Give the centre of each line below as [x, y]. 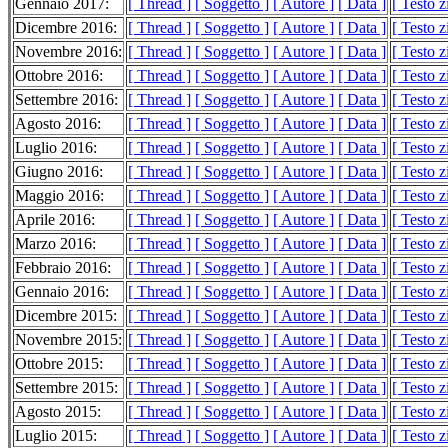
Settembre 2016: [66, 100]
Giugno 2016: [59, 172]
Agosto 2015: [58, 412]
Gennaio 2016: [62, 292]
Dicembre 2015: [66, 316]
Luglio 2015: [56, 436]
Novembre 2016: [68, 52]
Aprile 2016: [55, 220]
